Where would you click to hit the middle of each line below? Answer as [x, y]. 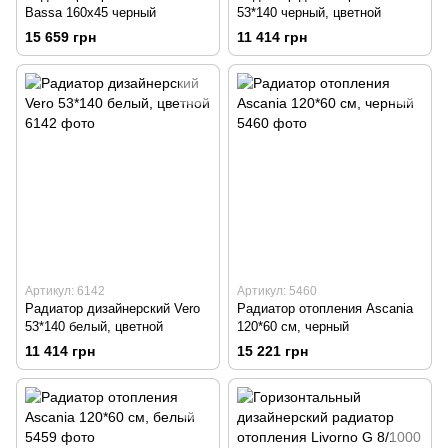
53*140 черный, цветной [309, 12]
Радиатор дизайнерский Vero [112, 309]
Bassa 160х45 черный [90, 12]
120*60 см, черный [293, 327]
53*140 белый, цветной [94, 327]
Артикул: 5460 [277, 291]
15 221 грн [272, 351]
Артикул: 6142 [65, 291]
